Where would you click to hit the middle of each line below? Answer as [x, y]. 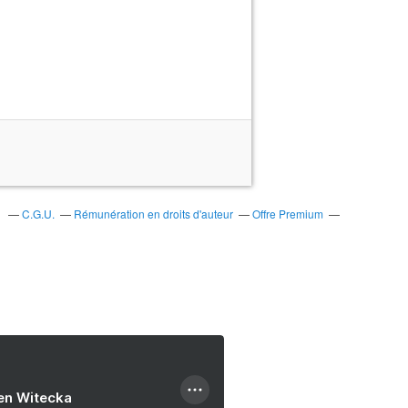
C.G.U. [38, 214]
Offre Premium [287, 214]
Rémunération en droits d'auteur [153, 214]
